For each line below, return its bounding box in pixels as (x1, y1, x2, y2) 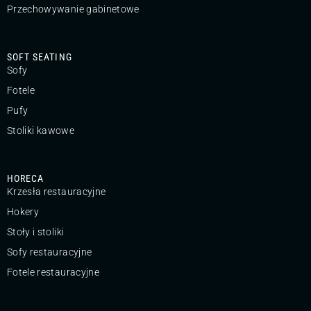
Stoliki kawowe (7, 124, 74, 136)
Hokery (7, 205, 40, 217)
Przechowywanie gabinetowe (7, 3, 140, 15)
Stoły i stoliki (7, 226, 65, 237)
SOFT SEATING (7, 51, 72, 62)
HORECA (7, 172, 44, 184)
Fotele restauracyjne (7, 266, 99, 278)
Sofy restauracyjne (7, 246, 92, 258)
